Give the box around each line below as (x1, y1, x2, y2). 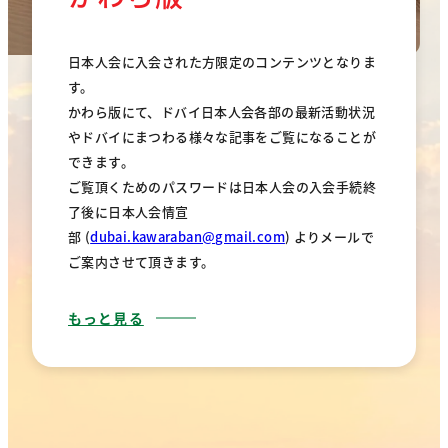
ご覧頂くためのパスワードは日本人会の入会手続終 (68, 176, 376, 196)
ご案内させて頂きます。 (68, 251, 215, 271)
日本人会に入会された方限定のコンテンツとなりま (68, 51, 376, 71)
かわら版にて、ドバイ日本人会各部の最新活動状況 (68, 101, 375, 121)
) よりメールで (284, 226, 375, 246)
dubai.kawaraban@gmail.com (90, 226, 285, 246)
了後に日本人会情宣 (68, 201, 189, 221)
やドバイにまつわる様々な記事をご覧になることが (68, 126, 376, 146)
